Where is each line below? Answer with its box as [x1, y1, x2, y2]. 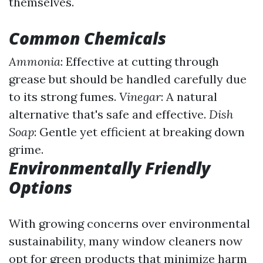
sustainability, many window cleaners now [9, 234, 242, 248]
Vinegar [119, 89, 161, 104]
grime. [9, 142, 43, 157]
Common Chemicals [9, 27, 166, 49]
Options [9, 176, 72, 198]
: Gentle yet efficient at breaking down [34, 124, 245, 139]
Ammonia [9, 54, 60, 69]
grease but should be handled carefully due [9, 72, 247, 86]
